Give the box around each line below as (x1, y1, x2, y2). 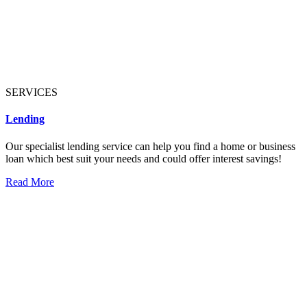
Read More (5, 175, 54, 188)
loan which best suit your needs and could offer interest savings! (5, 152, 282, 164)
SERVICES (5, 86, 58, 99)
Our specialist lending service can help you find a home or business (5, 140, 295, 152)
